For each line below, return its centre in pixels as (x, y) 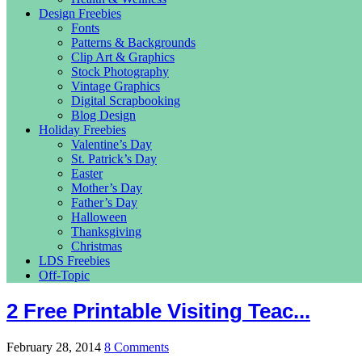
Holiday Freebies (82, 130)
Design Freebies (80, 13)
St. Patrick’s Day (114, 159)
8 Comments (137, 347)
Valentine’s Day (112, 144)
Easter (87, 173)
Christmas (97, 246)
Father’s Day (104, 202)
